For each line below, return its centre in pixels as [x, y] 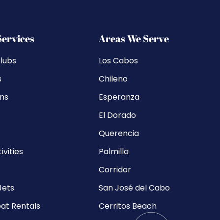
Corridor [115, 169]
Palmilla [113, 151]
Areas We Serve [134, 38]
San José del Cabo [134, 188]
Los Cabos [118, 60]
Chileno [113, 79]
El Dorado [117, 115]
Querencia [119, 133]
